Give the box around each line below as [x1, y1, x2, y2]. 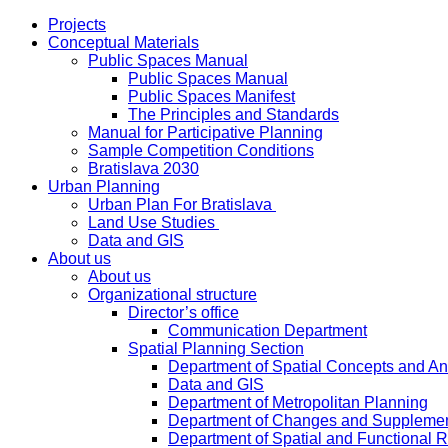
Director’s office [128, 304, 239, 321]
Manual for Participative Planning [88, 124, 323, 141]
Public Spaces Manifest [128, 88, 295, 105]
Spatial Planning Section [128, 340, 304, 357]
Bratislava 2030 [88, 160, 199, 177]
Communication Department [168, 322, 367, 339]
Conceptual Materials [48, 34, 199, 51]
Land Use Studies [88, 214, 219, 231]
